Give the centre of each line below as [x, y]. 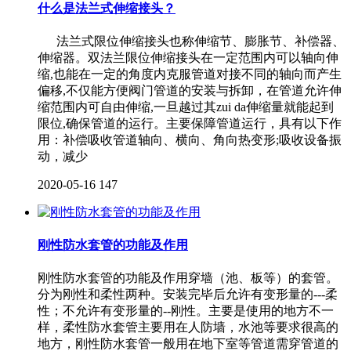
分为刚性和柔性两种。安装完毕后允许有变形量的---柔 [188, 295]
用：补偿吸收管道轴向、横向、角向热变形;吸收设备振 [190, 139]
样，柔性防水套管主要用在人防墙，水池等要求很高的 [188, 327]
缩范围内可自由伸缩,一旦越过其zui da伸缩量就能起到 [186, 107]
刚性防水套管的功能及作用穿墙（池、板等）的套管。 [188, 278]
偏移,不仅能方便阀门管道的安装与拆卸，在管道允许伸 [190, 90]
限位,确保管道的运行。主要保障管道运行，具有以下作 [190, 123]
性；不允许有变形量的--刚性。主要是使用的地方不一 [186, 311]
